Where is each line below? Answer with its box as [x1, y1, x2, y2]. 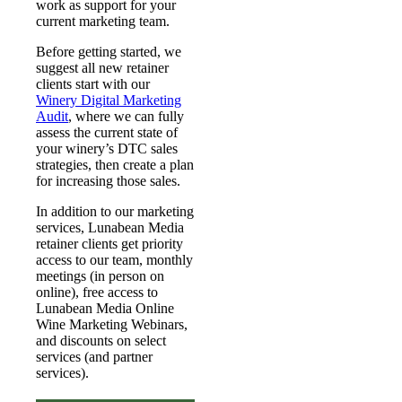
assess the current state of [36, 125, 178, 140]
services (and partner [36, 349, 153, 364]
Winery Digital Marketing [36, 92, 181, 108]
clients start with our [36, 76, 150, 92]
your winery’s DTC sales [36, 141, 178, 156]
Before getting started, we [36, 44, 181, 59]
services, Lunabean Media [36, 220, 184, 235]
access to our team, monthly [36, 252, 193, 267]
